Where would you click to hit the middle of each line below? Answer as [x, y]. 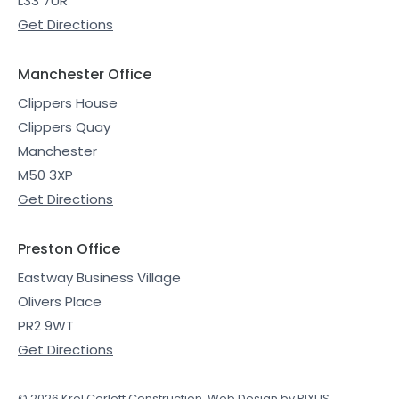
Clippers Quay [64, 126]
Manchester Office [85, 74]
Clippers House [68, 102]
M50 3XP [45, 175]
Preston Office [69, 248]
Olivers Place [60, 301]
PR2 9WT [46, 325]
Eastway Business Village [99, 277]
